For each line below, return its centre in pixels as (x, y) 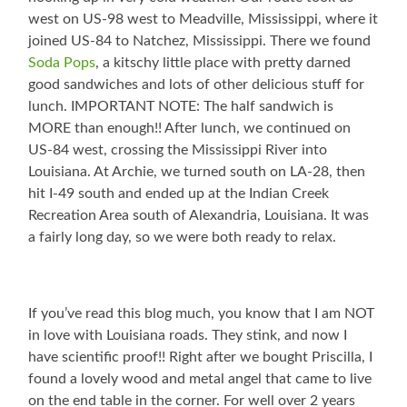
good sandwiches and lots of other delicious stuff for (197, 85)
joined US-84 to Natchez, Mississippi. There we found (200, 41)
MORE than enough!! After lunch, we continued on (190, 129)
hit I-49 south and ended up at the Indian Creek (179, 194)
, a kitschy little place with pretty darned (223, 63)
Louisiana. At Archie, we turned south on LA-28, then (197, 172)
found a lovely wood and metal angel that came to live (200, 379)
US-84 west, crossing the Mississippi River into (178, 150)
